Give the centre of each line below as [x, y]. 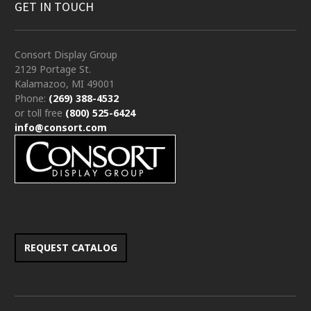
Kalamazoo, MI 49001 [65, 83]
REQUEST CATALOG [71, 247]
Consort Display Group [66, 54]
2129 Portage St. [53, 69]
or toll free [40, 112]
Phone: [32, 98]
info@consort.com [61, 127]
